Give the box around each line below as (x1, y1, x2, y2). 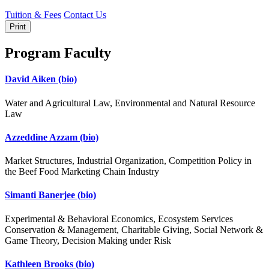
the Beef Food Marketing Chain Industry (5, 166, 159, 177)
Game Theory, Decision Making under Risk (5, 235, 171, 246)
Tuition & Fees (5, 10, 61, 20)
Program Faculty (5, 45, 111, 61)
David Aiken (5, 74, 58, 85)
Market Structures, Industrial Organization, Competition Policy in (5, 156, 252, 166)
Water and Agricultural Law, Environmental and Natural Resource (5, 97, 255, 108)
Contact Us (64, 10, 106, 20)
